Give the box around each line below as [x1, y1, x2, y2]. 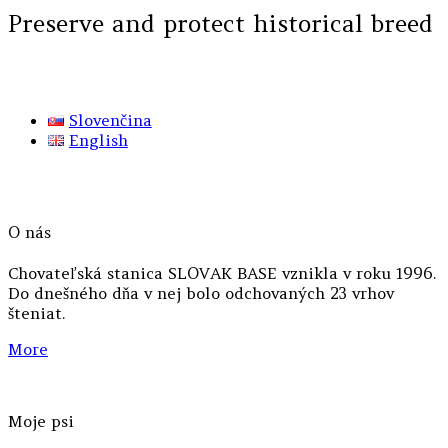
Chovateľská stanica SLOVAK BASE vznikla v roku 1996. [8, 263, 436, 284]
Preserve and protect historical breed [8, 7, 433, 39]
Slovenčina [68, 109, 152, 130]
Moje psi [8, 410, 74, 431]
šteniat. [8, 303, 65, 324]
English [68, 129, 128, 150]
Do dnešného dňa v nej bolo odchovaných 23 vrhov [8, 283, 394, 304]
